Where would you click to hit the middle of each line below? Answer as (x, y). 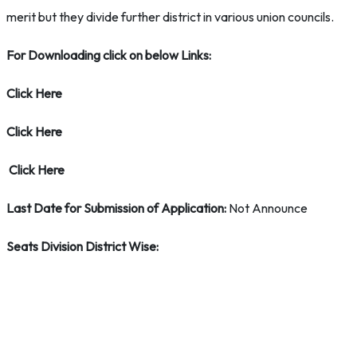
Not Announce (267, 208)
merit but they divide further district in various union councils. (170, 17)
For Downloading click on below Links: (109, 55)
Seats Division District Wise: (82, 246)
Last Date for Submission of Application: (116, 208)
